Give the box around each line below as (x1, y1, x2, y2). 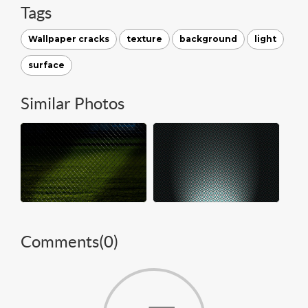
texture (126, 33, 162, 44)
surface (28, 59, 65, 70)
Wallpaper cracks (28, 33, 109, 44)
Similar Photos (21, 93, 124, 113)
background (179, 33, 237, 44)
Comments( (21, 232, 104, 251)
